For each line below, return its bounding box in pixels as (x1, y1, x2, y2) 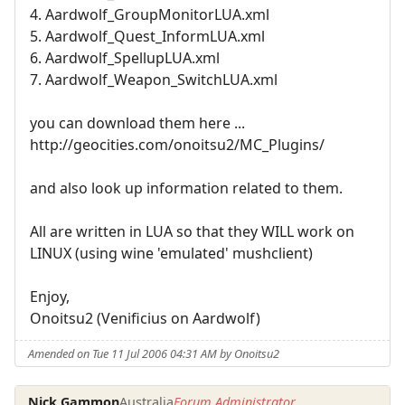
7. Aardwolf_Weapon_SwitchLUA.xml (30, 69, 278, 89)
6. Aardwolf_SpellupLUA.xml (30, 47, 220, 68)
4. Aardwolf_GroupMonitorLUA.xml (30, 4, 269, 24)
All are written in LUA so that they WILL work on (30, 221, 354, 241)
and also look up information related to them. (30, 177, 343, 198)
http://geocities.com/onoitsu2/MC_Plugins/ (30, 134, 325, 155)
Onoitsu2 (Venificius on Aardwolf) (30, 307, 260, 328)
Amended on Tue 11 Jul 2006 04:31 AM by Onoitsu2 (28, 344, 280, 362)
